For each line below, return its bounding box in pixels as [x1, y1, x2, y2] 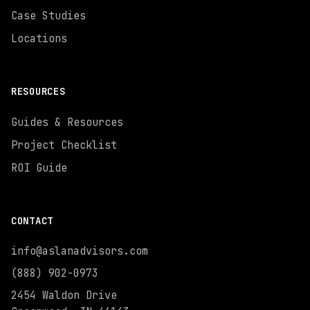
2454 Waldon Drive [11, 289, 117, 302]
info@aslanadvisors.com [11, 244, 148, 258]
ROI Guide [11, 161, 67, 175]
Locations [11, 32, 67, 46]
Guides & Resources [11, 116, 123, 129]
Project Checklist [11, 138, 117, 152]
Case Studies [11, 9, 86, 23]
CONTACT [11, 215, 53, 227]
